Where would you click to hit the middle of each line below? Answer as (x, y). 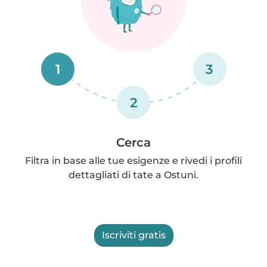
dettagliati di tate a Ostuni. (133, 175)
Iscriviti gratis (133, 235)
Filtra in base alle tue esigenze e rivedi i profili (133, 161)
